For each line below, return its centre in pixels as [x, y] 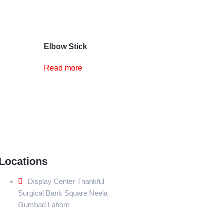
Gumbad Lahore [44, 204]
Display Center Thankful [66, 181]
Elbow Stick [66, 47]
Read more [63, 68]
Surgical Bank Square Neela [63, 193]
